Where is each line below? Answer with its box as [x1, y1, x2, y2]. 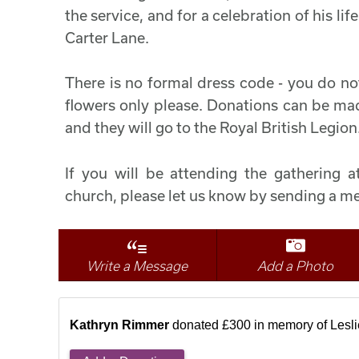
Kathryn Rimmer [70, 318, 169, 333]
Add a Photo [257, 258, 334, 274]
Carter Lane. [65, 28, 149, 46]
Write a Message [87, 258, 188, 274]
